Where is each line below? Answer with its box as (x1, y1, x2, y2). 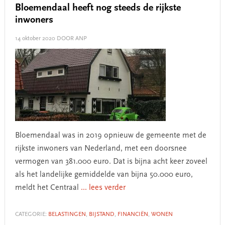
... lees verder (80, 184, 126, 192)
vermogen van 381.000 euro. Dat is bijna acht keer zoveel (15, 158, 207, 166)
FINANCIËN (117, 211, 148, 217)
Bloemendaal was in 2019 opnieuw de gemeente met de (15, 132, 206, 140)
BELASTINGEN (48, 211, 86, 217)
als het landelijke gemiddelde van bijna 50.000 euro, (15, 171, 193, 179)
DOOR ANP (55, 36, 87, 42)
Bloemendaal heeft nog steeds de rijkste (15, 3, 181, 13)
